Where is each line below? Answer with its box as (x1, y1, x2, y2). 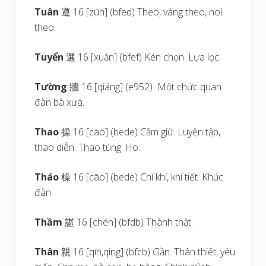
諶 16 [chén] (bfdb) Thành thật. (65, 216, 194, 229)
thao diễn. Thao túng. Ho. (34, 141, 141, 154)
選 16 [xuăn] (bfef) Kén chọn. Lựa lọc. (64, 50, 221, 64)
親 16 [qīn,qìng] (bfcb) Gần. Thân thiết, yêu (61, 245, 236, 258)
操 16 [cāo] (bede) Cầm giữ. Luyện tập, (61, 125, 221, 138)
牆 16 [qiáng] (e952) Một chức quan (67, 80, 222, 93)
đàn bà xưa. (34, 96, 85, 109)
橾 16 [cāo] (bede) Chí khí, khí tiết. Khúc (61, 170, 224, 183)
